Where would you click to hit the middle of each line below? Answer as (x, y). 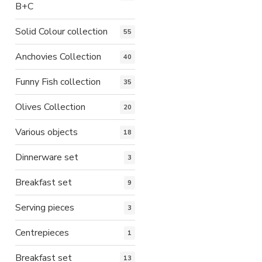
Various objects (46, 132)
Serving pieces (45, 207)
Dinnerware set (47, 157)
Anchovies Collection (58, 56)
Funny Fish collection (58, 82)
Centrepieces (42, 232)
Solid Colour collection (61, 31)
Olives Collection (50, 107)
